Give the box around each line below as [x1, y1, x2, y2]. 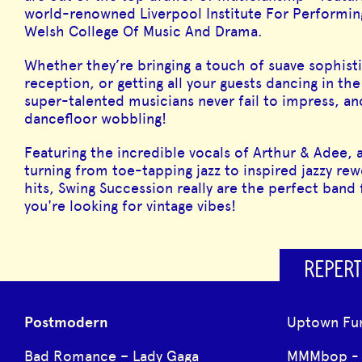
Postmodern [24, 313, 108, 331]
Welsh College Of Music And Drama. [24, 23, 263, 41]
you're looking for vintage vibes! [24, 197, 236, 216]
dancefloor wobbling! [24, 110, 166, 128]
